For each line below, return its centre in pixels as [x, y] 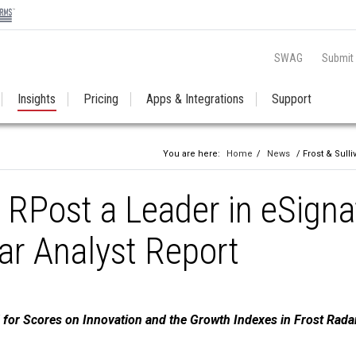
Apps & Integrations [195, 99]
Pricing [101, 99]
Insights [37, 99]
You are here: [193, 154]
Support [292, 99]
